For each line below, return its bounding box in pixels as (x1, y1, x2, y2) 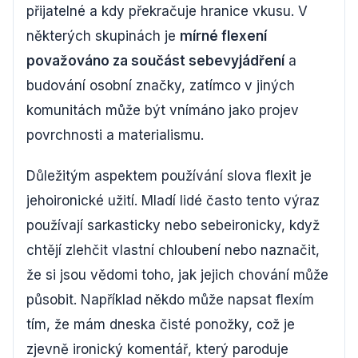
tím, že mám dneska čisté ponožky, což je (26, 316, 295, 332)
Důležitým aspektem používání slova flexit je (26, 167, 312, 184)
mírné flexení (180, 27, 267, 44)
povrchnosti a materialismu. (26, 126, 204, 143)
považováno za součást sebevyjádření (26, 52, 284, 69)
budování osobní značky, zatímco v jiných (26, 77, 295, 93)
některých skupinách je (26, 27, 180, 44)
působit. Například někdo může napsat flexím (26, 291, 314, 308)
